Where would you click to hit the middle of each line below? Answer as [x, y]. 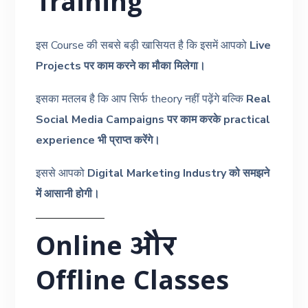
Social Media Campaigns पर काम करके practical [153, 119]
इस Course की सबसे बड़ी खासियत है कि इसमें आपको [143, 45]
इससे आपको [62, 173]
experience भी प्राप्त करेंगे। [98, 140]
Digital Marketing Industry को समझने [179, 173]
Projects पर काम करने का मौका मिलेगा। [121, 66]
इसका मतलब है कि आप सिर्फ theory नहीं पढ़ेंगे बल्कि [141, 99]
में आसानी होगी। [68, 194]
